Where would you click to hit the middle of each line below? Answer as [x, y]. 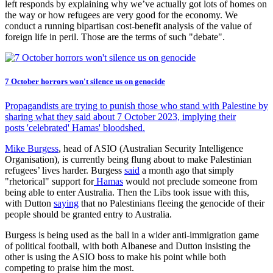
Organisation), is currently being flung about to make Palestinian [128, 159]
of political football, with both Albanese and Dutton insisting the [128, 246]
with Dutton [29, 203]
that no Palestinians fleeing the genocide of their [172, 203]
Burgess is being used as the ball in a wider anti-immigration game [132, 235]
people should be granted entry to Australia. [88, 214]
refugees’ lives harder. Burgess [65, 170]
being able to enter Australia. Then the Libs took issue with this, [127, 192]
